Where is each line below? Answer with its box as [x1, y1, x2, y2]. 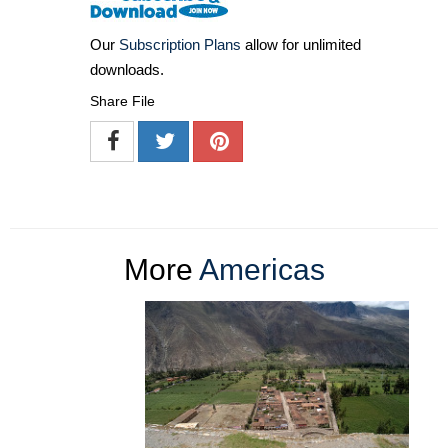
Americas [198, 252, 325, 286]
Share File [90, 92, 155, 109]
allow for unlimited [241, 35, 361, 53]
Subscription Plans [119, 35, 241, 53]
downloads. [90, 60, 164, 78]
